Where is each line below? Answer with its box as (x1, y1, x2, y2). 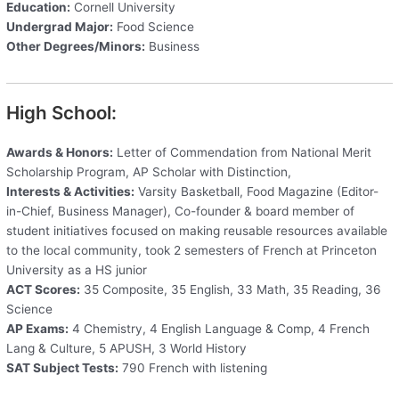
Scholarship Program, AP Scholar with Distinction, (6, 164, 292, 179)
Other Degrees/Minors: (6, 38, 146, 53)
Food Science (113, 19, 195, 34)
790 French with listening (118, 360, 268, 375)
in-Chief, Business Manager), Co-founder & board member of (6, 203, 355, 218)
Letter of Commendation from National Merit (113, 144, 372, 159)
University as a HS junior (6, 262, 148, 277)
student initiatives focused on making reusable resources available (6, 223, 388, 238)
